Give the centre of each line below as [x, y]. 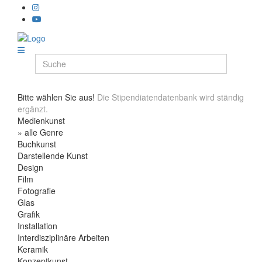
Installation [37, 225]
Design [30, 167]
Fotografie [37, 190]
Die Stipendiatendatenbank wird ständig [170, 97]
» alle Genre [40, 132]
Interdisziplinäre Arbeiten [63, 237]
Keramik [33, 249]
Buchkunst [37, 144]
